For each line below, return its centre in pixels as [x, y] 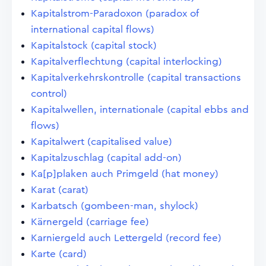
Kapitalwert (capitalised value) [102, 142]
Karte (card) [59, 254]
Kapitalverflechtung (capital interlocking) [126, 61]
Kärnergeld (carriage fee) [90, 222]
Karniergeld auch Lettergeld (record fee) [126, 238]
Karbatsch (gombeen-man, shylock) [115, 206]
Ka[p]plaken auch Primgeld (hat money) [125, 174]
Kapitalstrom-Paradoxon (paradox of [115, 13]
